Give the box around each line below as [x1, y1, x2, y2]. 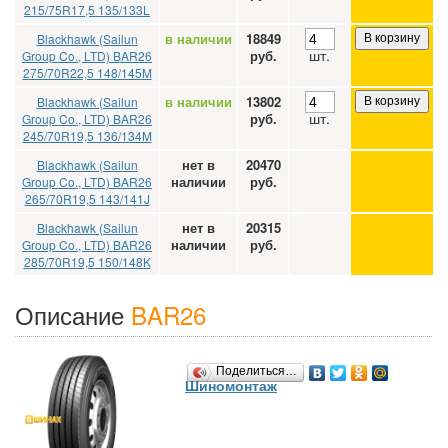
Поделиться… [216, 364, 297, 379]
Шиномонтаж [185, 375, 277, 396]
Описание [15, 296, 131, 332]
